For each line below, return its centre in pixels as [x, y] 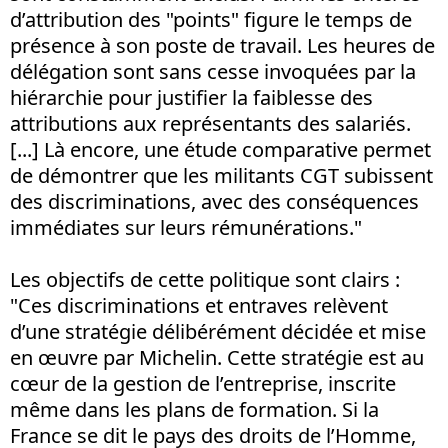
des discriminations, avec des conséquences [214, 201]
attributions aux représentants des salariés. [210, 123]
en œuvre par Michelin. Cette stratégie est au [217, 357]
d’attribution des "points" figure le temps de [211, 19]
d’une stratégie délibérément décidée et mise [218, 331]
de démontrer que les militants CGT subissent [221, 175]
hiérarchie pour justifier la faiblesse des [191, 97]
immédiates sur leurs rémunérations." [186, 227]
